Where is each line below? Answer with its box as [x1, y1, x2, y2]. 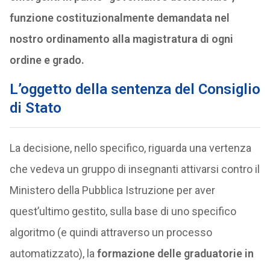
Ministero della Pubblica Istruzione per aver [9, 184, 215, 196]
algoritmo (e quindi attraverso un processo [9, 226, 212, 239]
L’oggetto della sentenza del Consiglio [9, 81, 260, 98]
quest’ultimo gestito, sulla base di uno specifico [9, 205, 236, 218]
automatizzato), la [9, 247, 97, 260]
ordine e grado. [9, 54, 84, 66]
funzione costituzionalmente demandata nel [9, 11, 230, 24]
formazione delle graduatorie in [96, 247, 254, 260]
